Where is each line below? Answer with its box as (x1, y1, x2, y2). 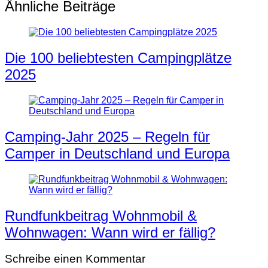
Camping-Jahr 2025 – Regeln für (5, 128, 210, 145)
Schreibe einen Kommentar (5, 252, 145, 266)
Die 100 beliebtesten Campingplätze (5, 49, 232, 66)
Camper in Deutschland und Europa (5, 145, 230, 162)
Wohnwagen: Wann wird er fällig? (5, 224, 215, 240)
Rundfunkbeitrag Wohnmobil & (5, 207, 197, 224)
